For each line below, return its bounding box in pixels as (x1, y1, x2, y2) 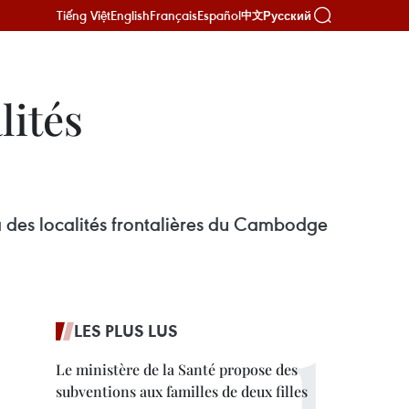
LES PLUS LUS (74, 320, 178, 341)
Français (150, 6, 197, 24)
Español (197, 6, 241, 24)
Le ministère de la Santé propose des (56, 360, 298, 379)
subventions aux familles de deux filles (56, 382, 308, 401)
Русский (263, 8, 311, 23)
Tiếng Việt (57, 6, 110, 24)
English (110, 6, 150, 24)
